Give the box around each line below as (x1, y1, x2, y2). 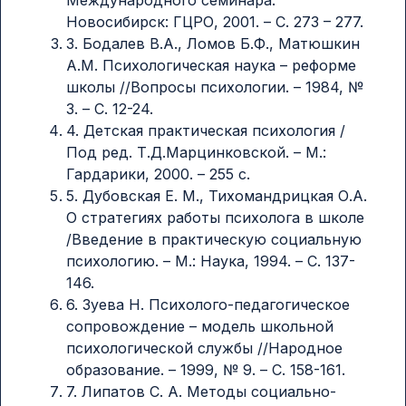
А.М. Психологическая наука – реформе (66, 55, 356, 74)
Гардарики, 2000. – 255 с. (66, 164, 250, 183)
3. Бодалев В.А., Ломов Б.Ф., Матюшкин (66, 34, 360, 53)
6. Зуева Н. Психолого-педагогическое (66, 295, 350, 314)
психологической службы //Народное (66, 338, 343, 357)
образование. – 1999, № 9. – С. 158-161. (66, 360, 345, 379)
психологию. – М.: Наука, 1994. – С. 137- (66, 251, 355, 270)
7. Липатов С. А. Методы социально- (66, 382, 336, 401)
